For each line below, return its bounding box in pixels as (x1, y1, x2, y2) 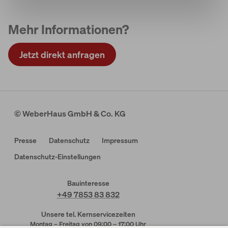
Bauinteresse (67, 178, 109, 188)
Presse (14, 135, 37, 146)
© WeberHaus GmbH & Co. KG (14, 108, 126, 120)
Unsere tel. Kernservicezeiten (41, 209, 135, 219)
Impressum (102, 135, 138, 146)
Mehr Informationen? (8, 21, 129, 38)
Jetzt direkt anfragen (19, 48, 105, 61)
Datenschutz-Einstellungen (14, 152, 101, 162)
